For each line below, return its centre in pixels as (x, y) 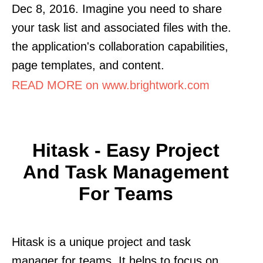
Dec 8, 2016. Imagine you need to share (117, 9)
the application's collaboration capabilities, (120, 46)
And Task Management (126, 172)
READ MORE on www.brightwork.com (111, 85)
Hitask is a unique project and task (101, 242)
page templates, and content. (88, 65)
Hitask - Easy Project (126, 150)
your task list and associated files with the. (122, 27)
